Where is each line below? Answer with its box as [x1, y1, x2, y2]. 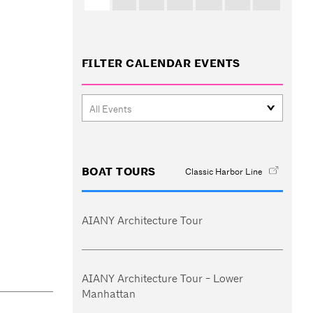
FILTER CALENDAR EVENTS [81, 56, 240, 71]
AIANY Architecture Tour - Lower [81, 272, 243, 285]
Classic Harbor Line [185, 165, 262, 177]
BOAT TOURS [81, 164, 156, 179]
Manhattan [81, 287, 136, 300]
